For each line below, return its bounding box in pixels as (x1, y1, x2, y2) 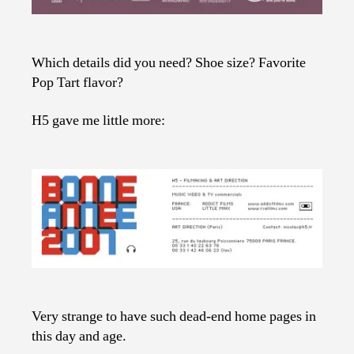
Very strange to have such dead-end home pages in (32, 307, 316, 326)
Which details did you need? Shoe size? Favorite (32, 54, 306, 73)
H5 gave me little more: (32, 111, 165, 130)
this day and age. (32, 327, 126, 346)
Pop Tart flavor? (32, 73, 123, 92)
